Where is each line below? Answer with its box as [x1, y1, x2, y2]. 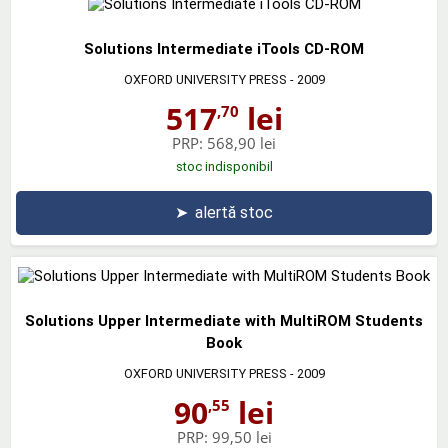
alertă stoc [195, 202, 273, 222]
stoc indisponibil [175, 158, 273, 174]
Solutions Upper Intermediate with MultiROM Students [25, 311, 423, 330]
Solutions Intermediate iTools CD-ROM [84, 39, 364, 58]
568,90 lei [207, 132, 276, 153]
